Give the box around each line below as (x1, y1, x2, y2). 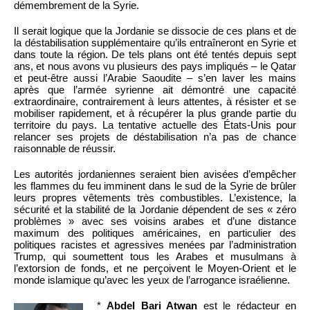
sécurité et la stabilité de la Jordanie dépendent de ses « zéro (14, 203, 296, 216)
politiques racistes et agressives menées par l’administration (14, 239, 296, 251)
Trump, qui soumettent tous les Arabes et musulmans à (14, 250, 296, 263)
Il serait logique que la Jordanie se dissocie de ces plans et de (14, 25, 296, 37)
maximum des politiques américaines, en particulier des (14, 227, 296, 239)
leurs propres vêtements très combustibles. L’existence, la (14, 192, 296, 204)
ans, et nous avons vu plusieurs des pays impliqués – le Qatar (14, 60, 296, 73)
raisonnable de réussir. (14, 143, 116, 155)
